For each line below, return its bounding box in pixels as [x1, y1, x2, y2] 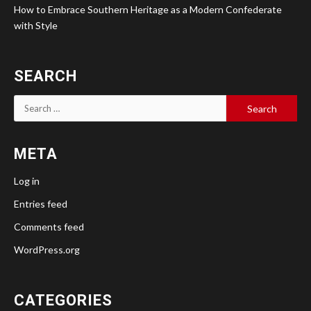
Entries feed [14, 198, 67, 210]
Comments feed [14, 221, 84, 233]
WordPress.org [14, 244, 80, 256]
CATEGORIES [14, 292, 112, 310]
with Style [14, 19, 58, 32]
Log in [14, 175, 40, 187]
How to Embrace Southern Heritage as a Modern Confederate [14, 3, 282, 16]
